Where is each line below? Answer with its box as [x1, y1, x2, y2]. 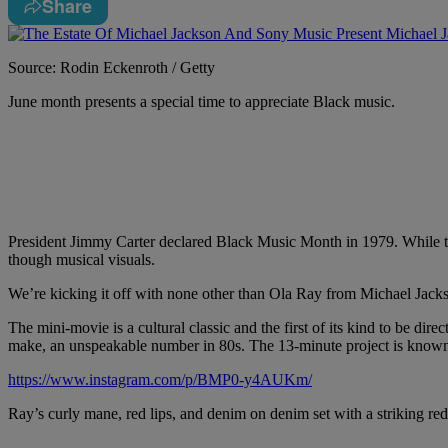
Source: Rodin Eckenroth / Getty [8, 59, 215, 77]
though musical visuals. [8, 251, 155, 269]
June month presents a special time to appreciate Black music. [8, 93, 395, 111]
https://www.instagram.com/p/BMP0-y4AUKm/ [8, 371, 312, 389]
